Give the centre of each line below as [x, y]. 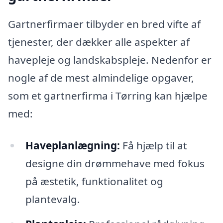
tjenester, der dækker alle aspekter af [99, 42]
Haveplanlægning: [72, 146]
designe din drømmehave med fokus [115, 164]
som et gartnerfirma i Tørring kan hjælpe [108, 96]
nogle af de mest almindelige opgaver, [101, 78]
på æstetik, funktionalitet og [94, 181]
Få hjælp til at [153, 146]
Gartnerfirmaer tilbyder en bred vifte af [104, 24]
